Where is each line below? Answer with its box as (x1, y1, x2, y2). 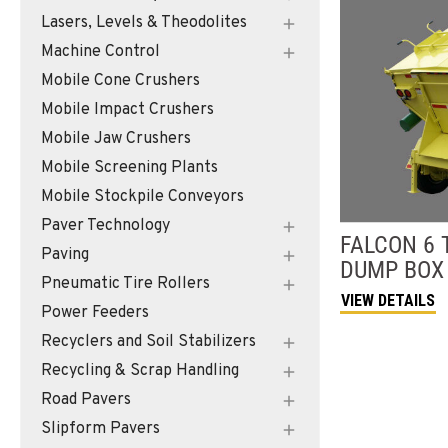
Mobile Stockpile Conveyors (41, 186, 244, 207)
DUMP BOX (340, 255, 444, 284)
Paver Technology (41, 215, 170, 236)
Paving (41, 244, 89, 265)
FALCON (340, 230, 417, 259)
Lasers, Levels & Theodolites (41, 12, 247, 33)
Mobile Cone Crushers (41, 70, 200, 91)
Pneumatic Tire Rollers (41, 273, 210, 294)
